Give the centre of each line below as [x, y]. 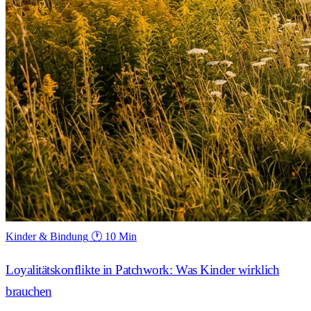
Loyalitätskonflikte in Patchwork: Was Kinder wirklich [143, 269]
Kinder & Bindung [47, 236]
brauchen [29, 291]
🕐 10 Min [114, 236]
